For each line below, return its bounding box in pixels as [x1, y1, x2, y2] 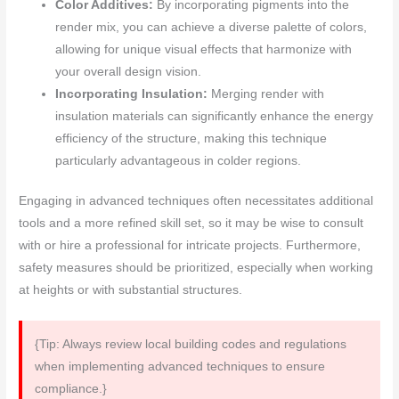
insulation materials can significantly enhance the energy [55, 109, 374, 123]
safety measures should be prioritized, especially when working [19, 261, 374, 275]
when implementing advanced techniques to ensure [34, 359, 325, 373]
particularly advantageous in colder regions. [55, 153, 302, 167]
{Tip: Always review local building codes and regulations [34, 337, 346, 351]
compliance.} [34, 381, 107, 395]
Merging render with [208, 86, 325, 101]
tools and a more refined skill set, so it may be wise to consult [19, 216, 364, 231]
